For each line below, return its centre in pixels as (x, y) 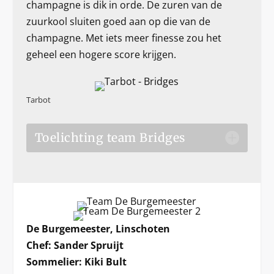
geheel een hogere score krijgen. (101, 54)
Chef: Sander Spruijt (75, 245)
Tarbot (38, 99)
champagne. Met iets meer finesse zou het (124, 38)
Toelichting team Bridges (110, 137)
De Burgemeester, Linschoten (98, 228)
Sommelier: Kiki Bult (76, 261)
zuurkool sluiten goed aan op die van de (118, 21)
